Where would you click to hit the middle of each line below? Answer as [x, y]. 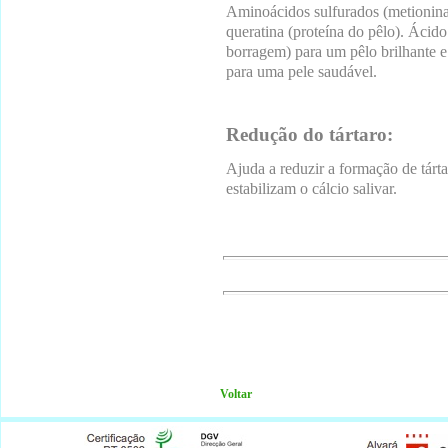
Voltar [236, 394]
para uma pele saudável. [301, 72]
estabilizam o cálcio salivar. [311, 189]
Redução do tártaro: [309, 135]
